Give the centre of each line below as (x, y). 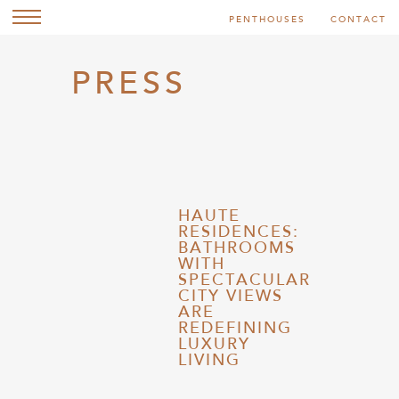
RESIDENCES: (239, 233)
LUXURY (214, 346)
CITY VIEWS (231, 297)
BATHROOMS (237, 249)
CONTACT (358, 20)
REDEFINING (235, 330)
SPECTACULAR (244, 281)
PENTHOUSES (267, 20)
